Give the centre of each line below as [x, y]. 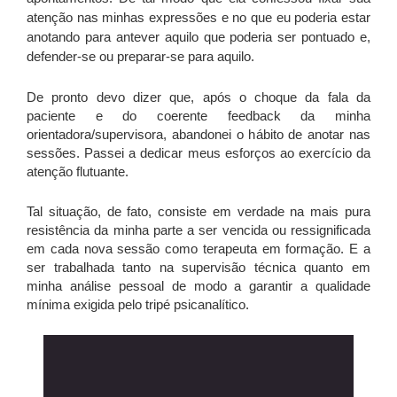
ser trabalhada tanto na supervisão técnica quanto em [198, 267]
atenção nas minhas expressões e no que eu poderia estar [198, 17]
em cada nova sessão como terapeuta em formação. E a [198, 248]
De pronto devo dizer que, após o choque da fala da [198, 97]
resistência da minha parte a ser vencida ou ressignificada [198, 230]
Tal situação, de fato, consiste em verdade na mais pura [198, 211]
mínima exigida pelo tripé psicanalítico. [138, 304]
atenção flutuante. [81, 171]
